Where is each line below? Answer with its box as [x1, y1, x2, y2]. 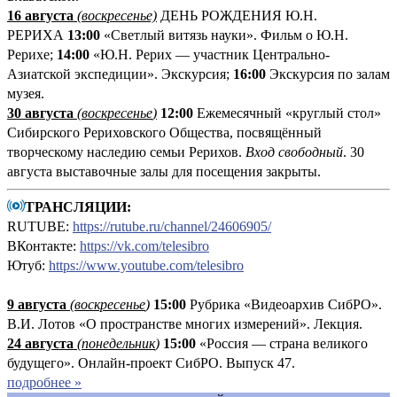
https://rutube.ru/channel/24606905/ [73, 218, 271, 234]
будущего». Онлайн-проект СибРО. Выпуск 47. [7, 354, 302, 370]
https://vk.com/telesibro [80, 237, 209, 253]
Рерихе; [7, 46, 57, 62]
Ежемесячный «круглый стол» [193, 105, 381, 121]
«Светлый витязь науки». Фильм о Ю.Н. [100, 27, 348, 43]
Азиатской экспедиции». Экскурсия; [7, 66, 233, 82]
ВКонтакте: [7, 237, 80, 253]
